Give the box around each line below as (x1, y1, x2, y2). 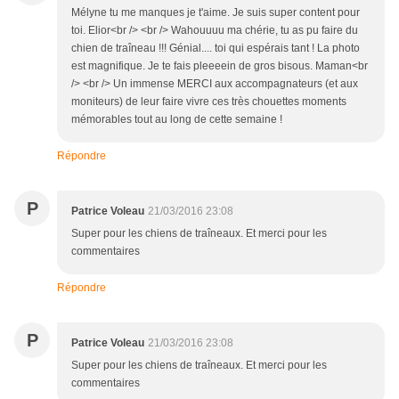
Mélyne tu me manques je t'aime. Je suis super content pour (71, 6, 360, 20)
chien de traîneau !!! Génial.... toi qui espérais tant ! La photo (71, 42, 360, 55)
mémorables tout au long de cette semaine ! (71, 113, 282, 126)
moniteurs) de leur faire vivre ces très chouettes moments (71, 95, 346, 109)
